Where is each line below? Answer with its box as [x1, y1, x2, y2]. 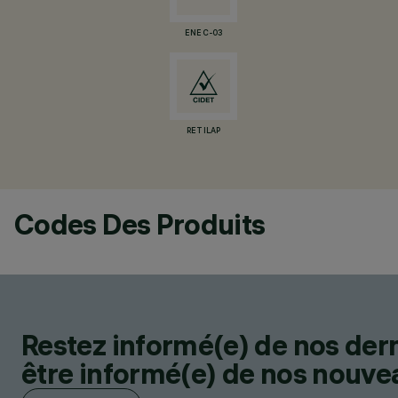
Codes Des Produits [14, 207, 266, 242]
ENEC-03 [184, 29, 223, 38]
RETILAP [186, 127, 221, 136]
